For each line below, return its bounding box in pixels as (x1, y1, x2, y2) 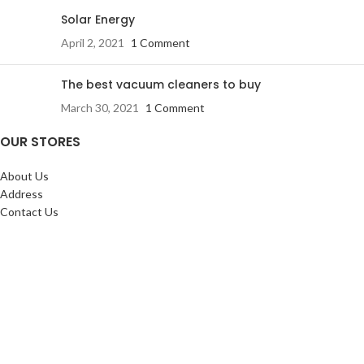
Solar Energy (61, 11, 135, 28)
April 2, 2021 (61, 36, 124, 50)
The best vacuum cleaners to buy (61, 76, 261, 93)
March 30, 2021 (61, 101, 139, 115)
